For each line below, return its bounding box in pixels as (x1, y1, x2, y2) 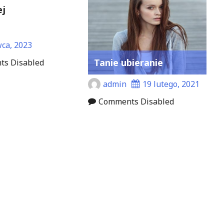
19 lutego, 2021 (142, 78, 200, 90)
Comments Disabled (98, 96, 174, 107)
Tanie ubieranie (94, 56, 163, 69)
